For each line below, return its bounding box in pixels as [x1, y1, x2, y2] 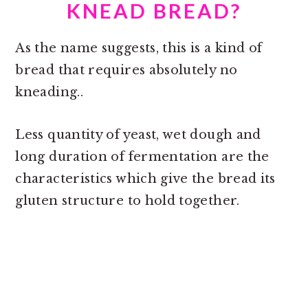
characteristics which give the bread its [15, 171, 276, 187]
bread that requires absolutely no [15, 63, 238, 78]
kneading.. [15, 85, 83, 100]
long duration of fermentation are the [15, 149, 269, 165]
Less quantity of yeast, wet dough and [15, 127, 261, 143]
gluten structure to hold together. [15, 193, 240, 209]
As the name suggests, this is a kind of [15, 41, 263, 56]
